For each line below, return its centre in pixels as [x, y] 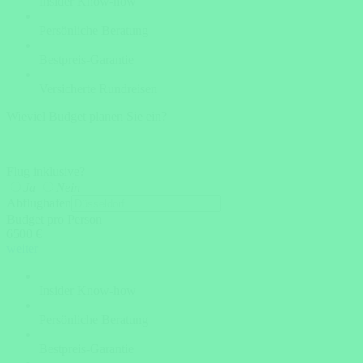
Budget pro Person [54, 219]
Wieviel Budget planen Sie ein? [87, 116]
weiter [22, 248]
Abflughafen [39, 203]
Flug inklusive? [46, 171]
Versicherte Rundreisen [98, 89]
